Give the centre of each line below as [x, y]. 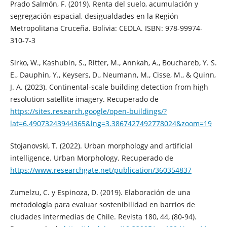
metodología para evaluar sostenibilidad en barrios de [102, 204]
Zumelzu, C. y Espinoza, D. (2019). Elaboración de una [100, 192]
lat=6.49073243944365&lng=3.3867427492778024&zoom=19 [111, 123]
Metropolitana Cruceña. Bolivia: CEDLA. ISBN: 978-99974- [106, 28]
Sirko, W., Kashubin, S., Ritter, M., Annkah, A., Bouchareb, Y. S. [113, 62]
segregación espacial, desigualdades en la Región [94, 16]
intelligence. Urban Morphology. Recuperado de [91, 158]
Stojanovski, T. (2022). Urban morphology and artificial [101, 145]
